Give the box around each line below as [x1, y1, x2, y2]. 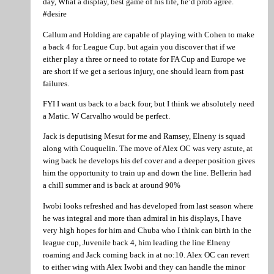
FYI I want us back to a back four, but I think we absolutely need [43, 99, 254, 108]
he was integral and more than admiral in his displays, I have [43, 213, 242, 223]
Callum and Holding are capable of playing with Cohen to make [43, 29, 254, 39]
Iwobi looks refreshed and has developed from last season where [43, 201, 253, 210]
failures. [43, 78, 69, 88]
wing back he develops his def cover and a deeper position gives [43, 156, 255, 166]
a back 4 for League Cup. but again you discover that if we [43, 42, 235, 51]
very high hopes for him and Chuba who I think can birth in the [43, 225, 251, 235]
